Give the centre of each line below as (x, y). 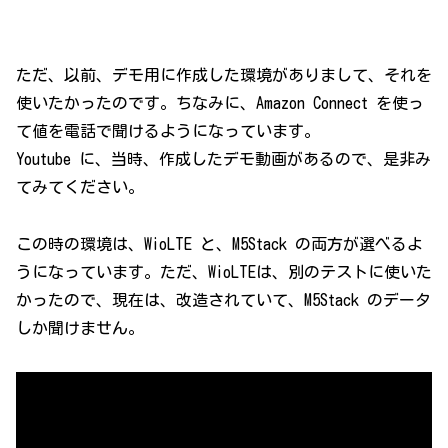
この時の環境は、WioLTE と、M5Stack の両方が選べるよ (219, 244)
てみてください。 (80, 187)
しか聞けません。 (80, 328)
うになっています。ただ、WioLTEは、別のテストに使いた (224, 272)
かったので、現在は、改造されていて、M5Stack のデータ (223, 300)
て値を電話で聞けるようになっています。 (168, 131)
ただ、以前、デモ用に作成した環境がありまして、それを (224, 75)
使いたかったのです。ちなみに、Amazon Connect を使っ (220, 103)
